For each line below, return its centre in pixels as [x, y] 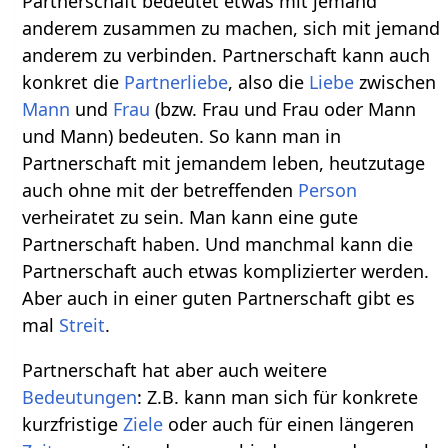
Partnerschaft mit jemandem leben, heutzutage [224, 162]
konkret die [73, 81]
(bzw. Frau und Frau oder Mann [283, 108]
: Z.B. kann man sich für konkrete [278, 396]
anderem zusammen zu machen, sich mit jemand [231, 27]
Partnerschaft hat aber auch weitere [175, 369]
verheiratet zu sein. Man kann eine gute [190, 216]
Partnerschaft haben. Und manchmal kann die [218, 243]
